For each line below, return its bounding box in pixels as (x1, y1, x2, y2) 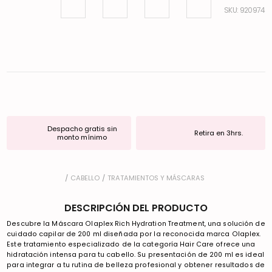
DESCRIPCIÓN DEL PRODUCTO (64, 200, 208, 215)
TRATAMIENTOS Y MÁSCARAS (107, 172, 205, 183)
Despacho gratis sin (47, 123, 117, 134)
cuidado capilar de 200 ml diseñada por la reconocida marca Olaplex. (7, 229, 261, 239)
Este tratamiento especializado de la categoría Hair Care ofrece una (7, 239, 256, 249)
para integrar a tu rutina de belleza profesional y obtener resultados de (7, 260, 265, 270)
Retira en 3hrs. (194, 127, 243, 138)
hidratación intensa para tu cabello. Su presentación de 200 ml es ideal (7, 250, 264, 259)
